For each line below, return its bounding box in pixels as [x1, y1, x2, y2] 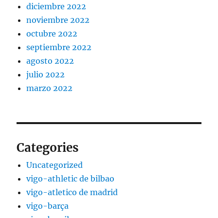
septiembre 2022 [26, 42, 92, 53]
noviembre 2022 [26, 15, 90, 25]
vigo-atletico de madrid [26, 187, 118, 198]
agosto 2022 [26, 56, 74, 66]
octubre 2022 [26, 29, 78, 39]
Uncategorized [26, 160, 83, 170]
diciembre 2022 [26, 1, 87, 12]
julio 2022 [26, 70, 65, 80]
